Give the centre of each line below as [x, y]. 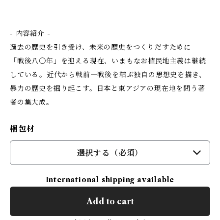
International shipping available [110, 180]
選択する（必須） [110, 153]
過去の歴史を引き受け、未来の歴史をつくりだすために [101, 47]
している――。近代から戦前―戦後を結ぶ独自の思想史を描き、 [108, 75]
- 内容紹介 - [30, 33]
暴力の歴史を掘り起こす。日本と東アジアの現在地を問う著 [108, 88]
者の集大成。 [32, 102]
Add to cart [110, 201]
